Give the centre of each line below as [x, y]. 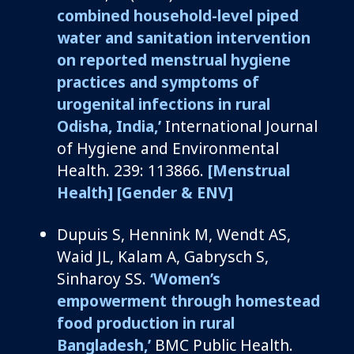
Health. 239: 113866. [132, 170]
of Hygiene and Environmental [168, 148]
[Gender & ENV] [175, 192]
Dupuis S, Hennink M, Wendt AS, [174, 234]
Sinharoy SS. [104, 278]
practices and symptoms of [158, 81]
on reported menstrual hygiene [174, 59]
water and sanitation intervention [184, 37]
